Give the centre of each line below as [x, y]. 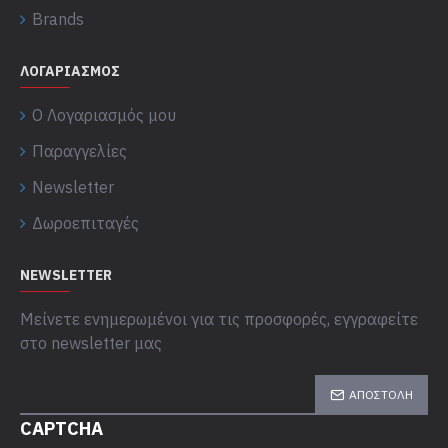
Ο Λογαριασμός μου [104, 115]
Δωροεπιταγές [85, 223]
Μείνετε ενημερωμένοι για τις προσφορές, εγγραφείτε [219, 319]
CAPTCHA [61, 428]
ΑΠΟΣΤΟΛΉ [381, 394]
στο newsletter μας [91, 343]
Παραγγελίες [79, 151]
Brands [58, 19]
